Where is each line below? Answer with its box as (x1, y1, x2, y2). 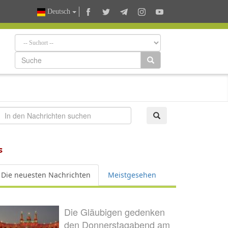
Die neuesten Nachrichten (1, 170, 91, 180)
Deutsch (45, 8, 72, 16)
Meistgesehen (108, 170, 156, 180)
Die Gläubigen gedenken (64, 205, 165, 218)
